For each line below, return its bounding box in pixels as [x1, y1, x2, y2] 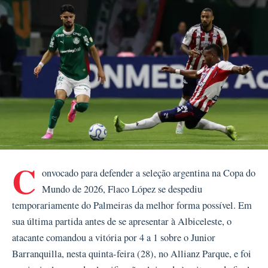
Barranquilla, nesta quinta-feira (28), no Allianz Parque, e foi [12, 247, 251, 261]
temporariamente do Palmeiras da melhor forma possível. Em [12, 199, 252, 212]
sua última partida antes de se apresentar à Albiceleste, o [12, 215, 232, 229]
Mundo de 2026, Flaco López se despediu [42, 182, 202, 196]
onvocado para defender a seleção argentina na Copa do [42, 166, 255, 180]
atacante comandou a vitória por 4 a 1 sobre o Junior [12, 231, 215, 245]
